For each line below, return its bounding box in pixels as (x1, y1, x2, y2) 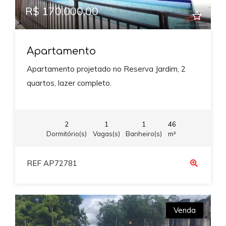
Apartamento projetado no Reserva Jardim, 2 (26, 64, 186, 74)
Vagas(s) (92, 129, 120, 138)
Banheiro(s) (126, 129, 162, 138)
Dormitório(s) (46, 129, 87, 138)
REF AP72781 (26, 158, 77, 168)
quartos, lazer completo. (26, 78, 111, 88)
